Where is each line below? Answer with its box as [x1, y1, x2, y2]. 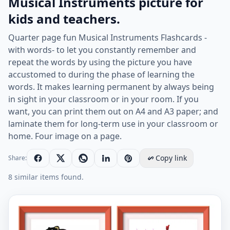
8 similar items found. [8, 172, 84, 182]
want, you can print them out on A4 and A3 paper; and [8, 106, 218, 117]
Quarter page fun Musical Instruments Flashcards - [8, 32, 207, 43]
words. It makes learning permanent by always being [8, 81, 214, 92]
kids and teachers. [8, 10, 120, 27]
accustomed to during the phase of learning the [8, 69, 195, 80]
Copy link [156, 153, 187, 163]
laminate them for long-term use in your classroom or [8, 118, 218, 129]
